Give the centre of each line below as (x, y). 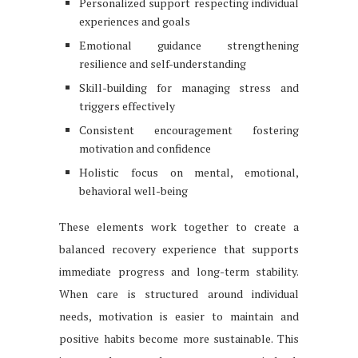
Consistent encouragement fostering (189, 129)
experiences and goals (135, 21)
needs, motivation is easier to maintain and (179, 316)
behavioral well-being (133, 190)
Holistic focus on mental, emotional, (189, 172)
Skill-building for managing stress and (189, 87)
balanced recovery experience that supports (179, 249)
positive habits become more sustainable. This (179, 338)
